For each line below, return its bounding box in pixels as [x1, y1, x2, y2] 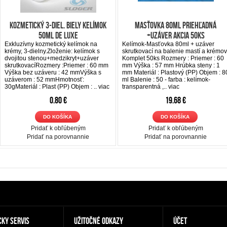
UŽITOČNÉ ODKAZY [74, 215, 123, 226]
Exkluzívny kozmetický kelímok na [5, 40, 97, 48]
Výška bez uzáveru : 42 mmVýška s [5, 68, 101, 76]
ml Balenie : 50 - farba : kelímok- [122, 75, 210, 83]
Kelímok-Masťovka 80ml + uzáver [122, 40, 214, 48]
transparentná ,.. [122, 83, 168, 90]
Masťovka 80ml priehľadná [135, 20, 216, 30]
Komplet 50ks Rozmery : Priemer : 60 [122, 54, 224, 62]
